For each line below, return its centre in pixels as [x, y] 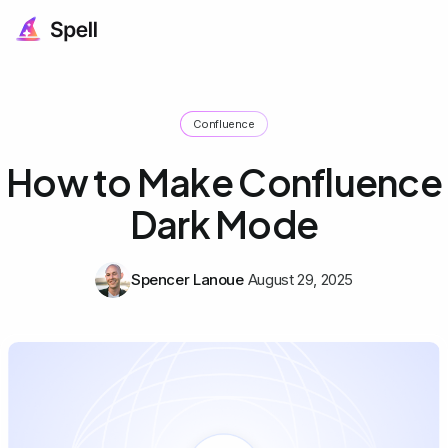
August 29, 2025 [300, 279]
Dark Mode [224, 223]
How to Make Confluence [224, 181]
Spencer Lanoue [187, 279]
